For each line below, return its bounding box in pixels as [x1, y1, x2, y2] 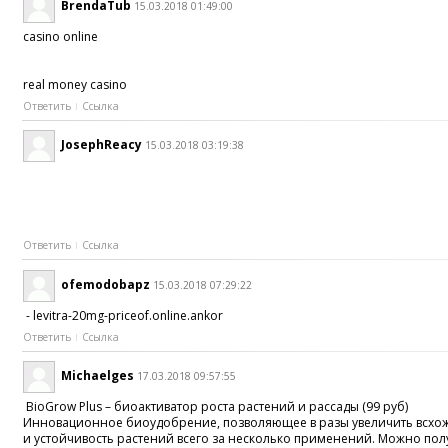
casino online [23, 27, 99, 45]
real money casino [23, 75, 128, 93]
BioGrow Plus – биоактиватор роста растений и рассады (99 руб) [23, 398, 409, 416]
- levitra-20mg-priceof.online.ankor [23, 306, 230, 324]
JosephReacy [61, 136, 143, 154]
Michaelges [61, 367, 135, 385]
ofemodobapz [61, 275, 151, 293]
